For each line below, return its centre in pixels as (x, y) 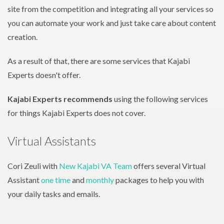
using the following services (160, 99)
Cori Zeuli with (33, 166)
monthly (100, 180)
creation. (22, 37)
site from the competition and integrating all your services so (110, 9)
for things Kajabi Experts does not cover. (76, 113)
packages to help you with (159, 180)
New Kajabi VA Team (95, 166)
